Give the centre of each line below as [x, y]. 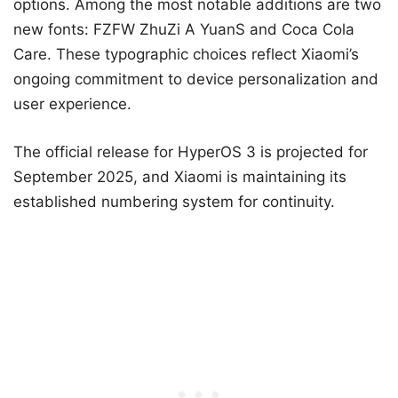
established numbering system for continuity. [174, 201]
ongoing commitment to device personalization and [196, 80]
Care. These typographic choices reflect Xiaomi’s [186, 55]
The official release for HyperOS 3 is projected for [191, 151]
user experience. [72, 104]
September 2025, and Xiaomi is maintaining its [180, 176]
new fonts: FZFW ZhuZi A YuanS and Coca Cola [184, 30]
